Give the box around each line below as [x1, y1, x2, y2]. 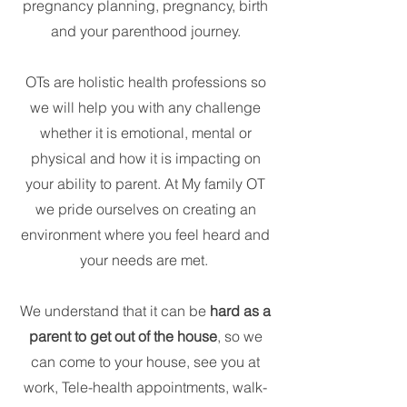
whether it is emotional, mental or [39, 123, 252, 142]
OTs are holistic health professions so [25, 72, 266, 91]
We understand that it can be [20, 301, 206, 320]
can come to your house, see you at [31, 352, 260, 371]
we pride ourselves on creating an [35, 199, 256, 218]
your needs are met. [79, 250, 212, 269]
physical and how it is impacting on [30, 148, 261, 167]
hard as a [206, 301, 271, 320]
